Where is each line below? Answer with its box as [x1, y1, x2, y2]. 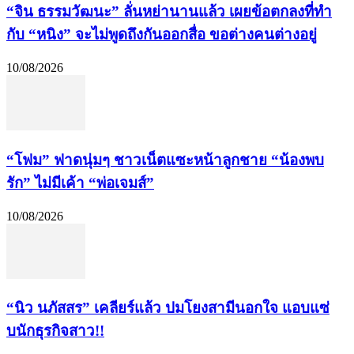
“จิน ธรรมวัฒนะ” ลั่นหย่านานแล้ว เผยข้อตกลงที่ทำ [6, 3, 332, 21]
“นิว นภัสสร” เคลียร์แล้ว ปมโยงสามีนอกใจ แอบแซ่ [6, 299, 330, 317]
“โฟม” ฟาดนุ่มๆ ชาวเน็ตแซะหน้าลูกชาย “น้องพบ [6, 151, 324, 168]
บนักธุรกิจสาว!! [6, 322, 104, 340]
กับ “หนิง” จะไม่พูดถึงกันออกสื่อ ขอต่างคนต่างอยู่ [6, 26, 317, 43]
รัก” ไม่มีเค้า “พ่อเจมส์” [6, 174, 154, 191]
